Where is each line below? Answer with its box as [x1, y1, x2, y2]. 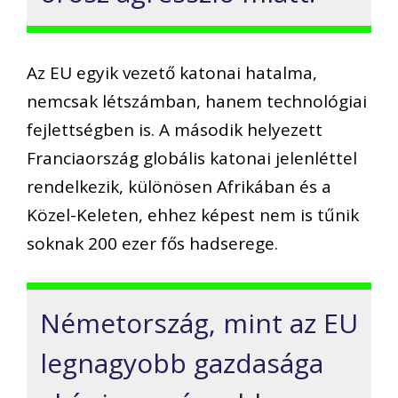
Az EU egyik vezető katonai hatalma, [27, 60, 317, 84]
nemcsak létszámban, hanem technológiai [27, 89, 367, 113]
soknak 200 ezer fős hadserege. [27, 231, 278, 255]
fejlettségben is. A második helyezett [27, 117, 322, 141]
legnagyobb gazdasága [40, 345, 323, 381]
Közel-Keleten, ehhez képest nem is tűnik [27, 203, 359, 227]
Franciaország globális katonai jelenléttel [27, 146, 357, 170]
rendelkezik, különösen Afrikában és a [27, 174, 331, 198]
